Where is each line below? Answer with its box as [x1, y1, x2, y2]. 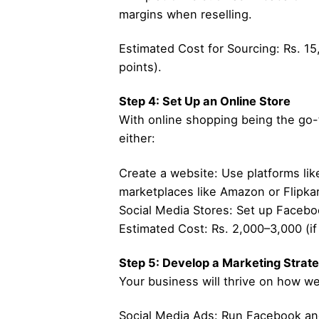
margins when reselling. [118, 7, 252, 22]
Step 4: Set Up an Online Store [118, 94, 291, 109]
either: [118, 131, 155, 146]
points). [118, 60, 162, 75]
